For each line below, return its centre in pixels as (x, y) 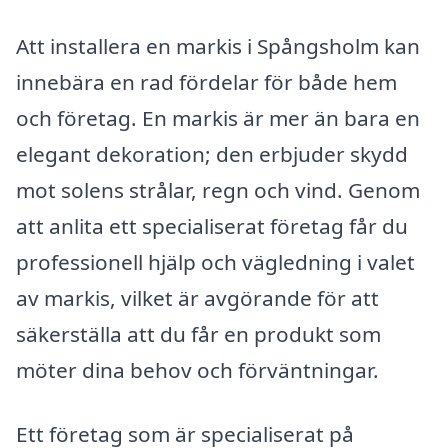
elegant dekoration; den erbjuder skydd (212, 153)
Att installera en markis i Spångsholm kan (218, 45)
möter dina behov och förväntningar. (197, 369)
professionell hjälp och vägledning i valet (215, 261)
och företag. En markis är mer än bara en (218, 117)
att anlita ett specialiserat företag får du (212, 225)
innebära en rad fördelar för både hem (206, 81)
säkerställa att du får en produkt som (198, 333)
